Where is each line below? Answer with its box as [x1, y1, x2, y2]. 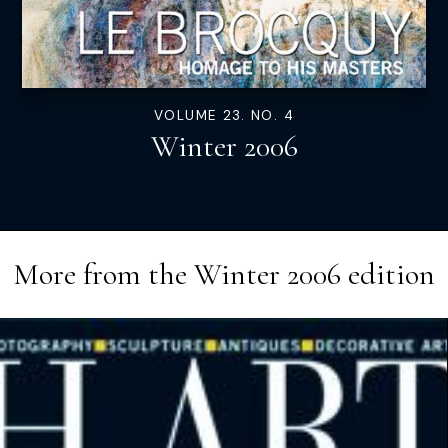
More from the [13, 255, 194, 293]
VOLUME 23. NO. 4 [154, 106, 294, 124]
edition [341, 255, 435, 293]
